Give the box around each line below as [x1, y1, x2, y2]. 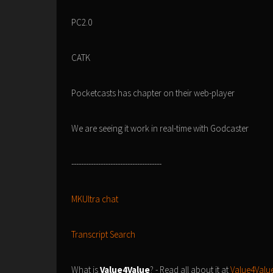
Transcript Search [71, 229, 135, 240]
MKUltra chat [71, 193, 118, 205]
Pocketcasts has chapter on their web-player [71, 87, 235, 99]
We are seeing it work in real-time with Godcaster [71, 122, 249, 134]
